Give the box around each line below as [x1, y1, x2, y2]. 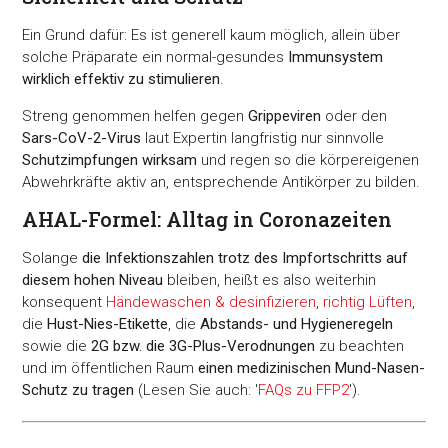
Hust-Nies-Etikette [47, 315, 169, 334]
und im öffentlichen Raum [22, 359, 199, 378]
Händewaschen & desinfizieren [106, 293, 317, 312]
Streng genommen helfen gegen [22, 106, 249, 125]
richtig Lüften [323, 293, 413, 312]
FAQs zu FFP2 [258, 381, 350, 400]
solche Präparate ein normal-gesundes [22, 48, 289, 67]
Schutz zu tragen [22, 381, 135, 400]
